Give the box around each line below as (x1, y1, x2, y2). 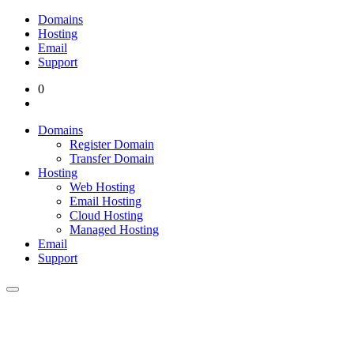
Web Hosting (70, 180, 135, 194)
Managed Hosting (70, 223, 159, 236)
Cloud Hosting (70, 209, 143, 222)
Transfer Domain (70, 152, 154, 165)
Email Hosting (70, 194, 141, 208)
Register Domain (70, 137, 154, 151)
